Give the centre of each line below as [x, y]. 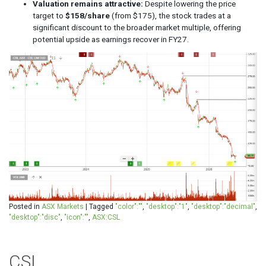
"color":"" [129, 206]
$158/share [88, 15]
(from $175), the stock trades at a [170, 15]
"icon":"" [76, 217]
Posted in [25, 206]
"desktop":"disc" [35, 217]
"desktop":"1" [167, 206]
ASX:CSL [106, 217]
